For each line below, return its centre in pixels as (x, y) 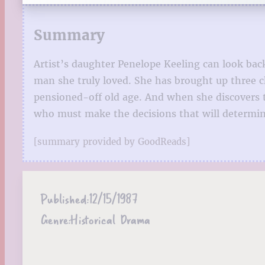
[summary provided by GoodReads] (112, 141)
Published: (64, 198)
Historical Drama (110, 219)
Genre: (55, 219)
